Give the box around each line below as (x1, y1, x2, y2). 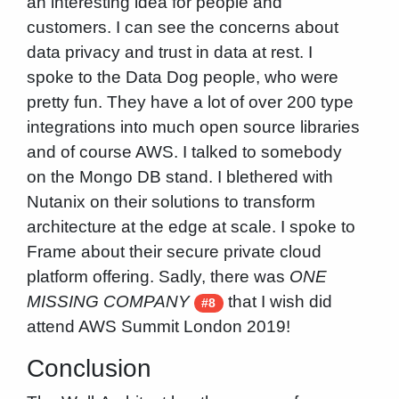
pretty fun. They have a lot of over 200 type (26, 93, 354, 112)
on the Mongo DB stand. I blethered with (26, 167, 333, 187)
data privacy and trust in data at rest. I (26, 43, 313, 62)
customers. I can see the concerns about (26, 18, 338, 37)
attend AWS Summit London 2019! (26, 317, 290, 337)
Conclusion (26, 354, 151, 383)
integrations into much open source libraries (26, 118, 360, 137)
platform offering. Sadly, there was (26, 267, 289, 287)
